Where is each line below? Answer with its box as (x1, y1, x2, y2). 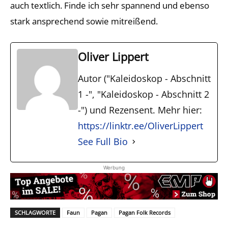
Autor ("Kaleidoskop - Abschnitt (78, 72, 211, 84)
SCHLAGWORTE (15, 209, 55, 217)
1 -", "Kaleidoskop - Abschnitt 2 (78, 88, 209, 100)
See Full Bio (78, 135, 128, 148)
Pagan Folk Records (119, 209, 170, 217)
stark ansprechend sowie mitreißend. (10, 15, 158, 27)
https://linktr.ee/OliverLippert (78, 120, 203, 132)
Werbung (103, 164, 125, 170)
